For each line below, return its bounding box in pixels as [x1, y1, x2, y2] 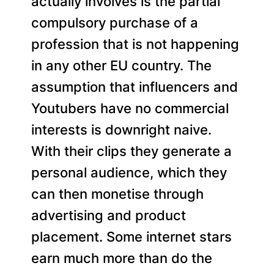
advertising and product [31, 207, 187, 223]
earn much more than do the [31, 250, 213, 266]
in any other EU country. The [31, 57, 212, 73]
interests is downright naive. [31, 121, 212, 138]
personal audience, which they [31, 164, 228, 180]
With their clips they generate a [31, 143, 232, 159]
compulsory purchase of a [31, 14, 199, 31]
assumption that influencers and [31, 78, 239, 95]
